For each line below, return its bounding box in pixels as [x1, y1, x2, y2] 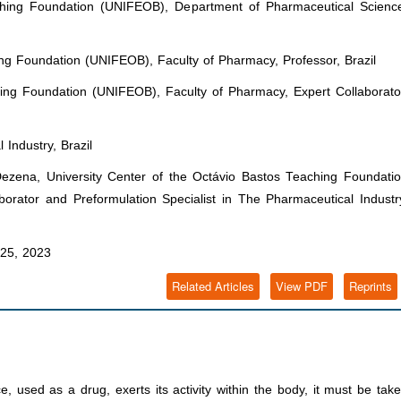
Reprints [349, 277, 392, 295]
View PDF [276, 277, 328, 295]
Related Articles [172, 277, 254, 295]
